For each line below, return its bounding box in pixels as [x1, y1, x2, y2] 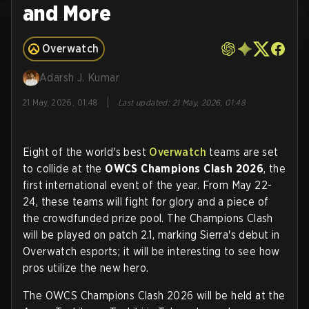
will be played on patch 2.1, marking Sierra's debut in [23, 228, 280, 241]
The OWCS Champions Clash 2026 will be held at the [23, 289, 286, 302]
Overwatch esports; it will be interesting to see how [23, 245, 280, 258]
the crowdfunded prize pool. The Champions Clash [23, 212, 273, 225]
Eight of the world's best [23, 146, 150, 159]
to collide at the [23, 162, 106, 175]
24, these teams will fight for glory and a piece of [23, 195, 269, 208]
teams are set [206, 146, 279, 159]
